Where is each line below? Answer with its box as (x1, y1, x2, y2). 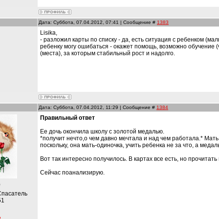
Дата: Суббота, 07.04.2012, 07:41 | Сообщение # (39, 20, 157, 25)
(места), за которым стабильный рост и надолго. (40, 50, 175, 57)
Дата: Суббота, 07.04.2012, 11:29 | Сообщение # (39, 105, 156, 110)
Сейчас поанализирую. (40, 169, 105, 176)
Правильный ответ (40, 114, 95, 121)
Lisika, (40, 29, 57, 36)
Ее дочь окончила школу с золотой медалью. (40, 128, 164, 135)
